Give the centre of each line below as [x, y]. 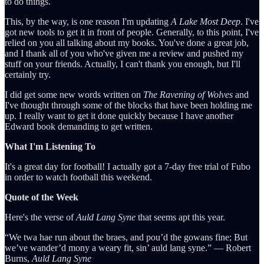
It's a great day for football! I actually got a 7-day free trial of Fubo [128, 167]
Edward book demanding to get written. [79, 127]
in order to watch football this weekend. [78, 177]
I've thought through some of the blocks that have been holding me [128, 105]
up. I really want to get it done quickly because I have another [119, 116]
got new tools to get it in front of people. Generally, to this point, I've [132, 32]
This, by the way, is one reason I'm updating [88, 22]
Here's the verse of [40, 217]
